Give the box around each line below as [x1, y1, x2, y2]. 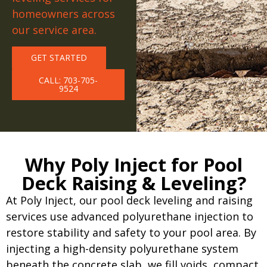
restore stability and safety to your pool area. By [6, 225, 256, 240]
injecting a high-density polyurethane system [6, 241, 238, 256]
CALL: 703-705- [39, 74, 98, 86]
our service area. [12, 23, 100, 37]
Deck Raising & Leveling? [21, 170, 246, 195]
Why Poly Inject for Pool [24, 152, 243, 177]
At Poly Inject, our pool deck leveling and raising [6, 193, 253, 207]
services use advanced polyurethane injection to [6, 209, 253, 223]
